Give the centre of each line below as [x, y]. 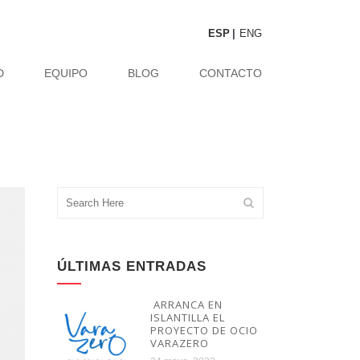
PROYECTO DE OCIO [204, 330]
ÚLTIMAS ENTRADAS [132, 266]
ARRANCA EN [186, 305]
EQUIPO [66, 73]
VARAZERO [180, 343]
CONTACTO [231, 73]
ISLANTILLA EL [188, 317]
